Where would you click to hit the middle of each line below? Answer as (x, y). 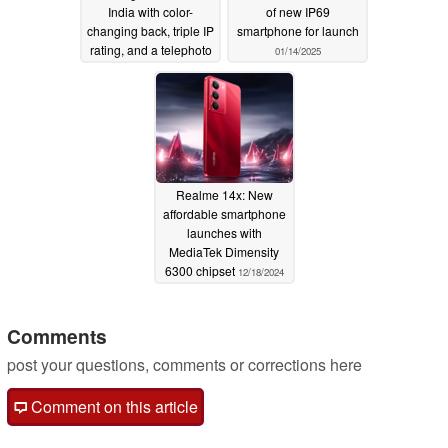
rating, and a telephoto (150, 50)
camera (127, 69)
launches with (224, 233)
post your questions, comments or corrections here (184, 365)
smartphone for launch (297, 31)
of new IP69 (297, 12)
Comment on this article (112, 407)
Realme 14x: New (224, 195)
